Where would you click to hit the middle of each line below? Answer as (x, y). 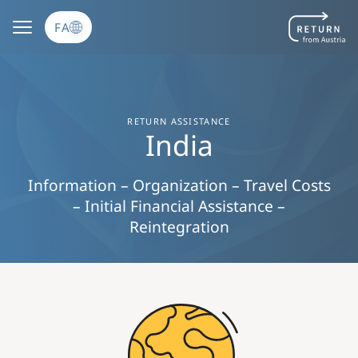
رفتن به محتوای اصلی (179, 22)
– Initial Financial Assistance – (179, 206)
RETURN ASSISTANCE (179, 121)
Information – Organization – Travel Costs (179, 185)
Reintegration (179, 227)
